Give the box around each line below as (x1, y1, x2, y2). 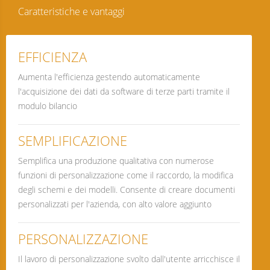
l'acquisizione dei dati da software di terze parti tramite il (18, 85, 230, 97)
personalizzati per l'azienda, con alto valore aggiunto (18, 198, 212, 210)
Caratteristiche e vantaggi (18, 4, 125, 18)
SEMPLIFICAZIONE (18, 131, 127, 149)
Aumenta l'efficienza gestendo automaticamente (18, 71, 200, 83)
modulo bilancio (18, 99, 77, 111)
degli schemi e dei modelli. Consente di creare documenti (18, 183, 235, 195)
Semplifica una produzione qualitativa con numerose (18, 154, 214, 166)
